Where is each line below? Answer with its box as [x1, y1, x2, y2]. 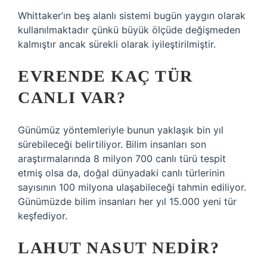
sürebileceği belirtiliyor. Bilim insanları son [18, 138, 206, 150]
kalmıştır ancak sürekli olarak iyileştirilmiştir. [18, 38, 216, 50]
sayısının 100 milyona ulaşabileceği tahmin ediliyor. [18, 181, 246, 193]
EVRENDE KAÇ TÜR [18, 67, 193, 85]
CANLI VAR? [18, 88, 126, 107]
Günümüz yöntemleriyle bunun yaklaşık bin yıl [18, 124, 223, 136]
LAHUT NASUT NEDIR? [18, 238, 219, 257]
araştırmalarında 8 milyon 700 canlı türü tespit [18, 153, 226, 164]
